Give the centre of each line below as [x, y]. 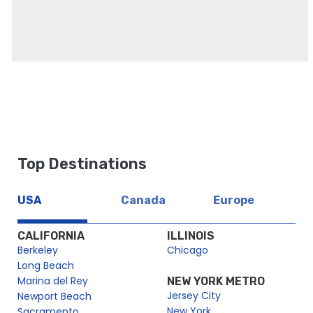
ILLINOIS [191, 236]
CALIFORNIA [51, 236]
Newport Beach [54, 297]
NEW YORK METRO [216, 282]
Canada [143, 201]
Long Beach [46, 266]
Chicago [188, 250]
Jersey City [194, 296]
